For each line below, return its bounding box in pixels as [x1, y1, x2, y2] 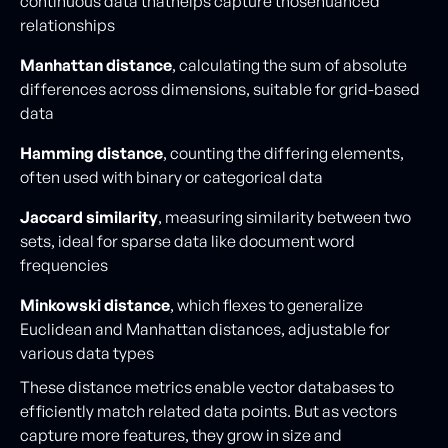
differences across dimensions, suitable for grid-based [20, 79, 420, 99]
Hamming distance [20, 143, 163, 163]
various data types [20, 343, 154, 363]
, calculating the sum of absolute [172, 55, 407, 75]
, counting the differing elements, [163, 143, 404, 163]
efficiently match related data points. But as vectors [20, 401, 397, 421]
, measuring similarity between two [158, 207, 411, 227]
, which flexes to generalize [170, 295, 363, 315]
